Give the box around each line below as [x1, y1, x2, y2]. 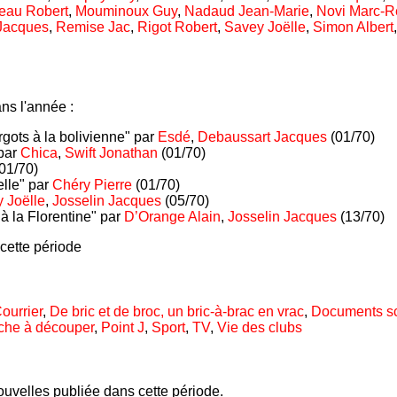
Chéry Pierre [52, 176, 132, 192]
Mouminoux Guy [75, 4, 177, 19]
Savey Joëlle [224, 19, 306, 35]
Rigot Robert [137, 19, 217, 35]
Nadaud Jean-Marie [184, 4, 309, 19]
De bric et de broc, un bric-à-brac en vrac [50, 303, 304, 319]
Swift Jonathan [65, 144, 158, 160]
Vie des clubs [217, 319, 302, 335]
